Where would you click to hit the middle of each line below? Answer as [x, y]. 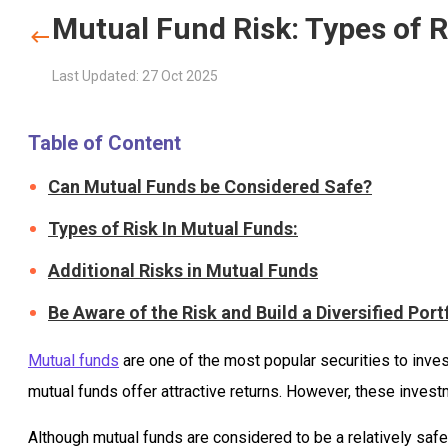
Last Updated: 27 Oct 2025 [135, 75]
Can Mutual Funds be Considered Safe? [210, 186]
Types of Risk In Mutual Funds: [173, 228]
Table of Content [104, 143]
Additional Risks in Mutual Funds [183, 270]
